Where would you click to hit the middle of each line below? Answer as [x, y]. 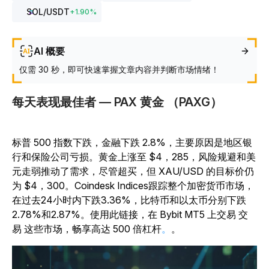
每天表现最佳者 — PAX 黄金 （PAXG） [117, 102]
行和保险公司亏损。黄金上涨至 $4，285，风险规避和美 [134, 157]
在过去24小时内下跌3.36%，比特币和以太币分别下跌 [129, 200]
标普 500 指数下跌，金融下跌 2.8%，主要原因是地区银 [132, 142]
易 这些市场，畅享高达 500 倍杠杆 [87, 229]
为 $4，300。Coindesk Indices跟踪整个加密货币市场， [133, 186]
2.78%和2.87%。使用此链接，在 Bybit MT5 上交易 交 [130, 214]
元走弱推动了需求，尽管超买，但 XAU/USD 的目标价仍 [133, 171]
